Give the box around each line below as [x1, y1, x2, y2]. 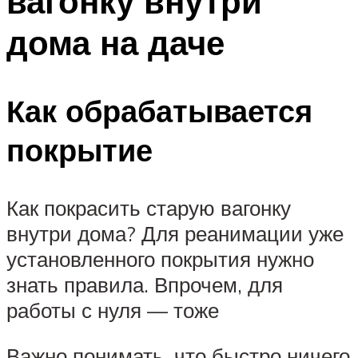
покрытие [6, 129, 153, 169]
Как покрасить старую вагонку [6, 194, 291, 221]
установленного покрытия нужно [6, 245, 314, 272]
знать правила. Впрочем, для [6, 271, 283, 297]
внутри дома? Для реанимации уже [6, 220, 344, 246]
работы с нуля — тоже [6, 296, 219, 323]
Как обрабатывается [6, 90, 312, 130]
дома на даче [6, 22, 225, 64]
